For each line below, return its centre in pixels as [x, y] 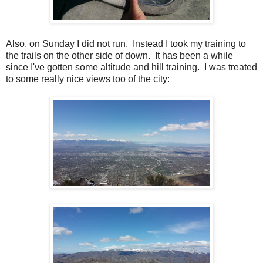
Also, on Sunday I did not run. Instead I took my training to [126, 44]
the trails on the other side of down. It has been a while [119, 56]
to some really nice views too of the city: [88, 79]
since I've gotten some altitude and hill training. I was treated [131, 68]
